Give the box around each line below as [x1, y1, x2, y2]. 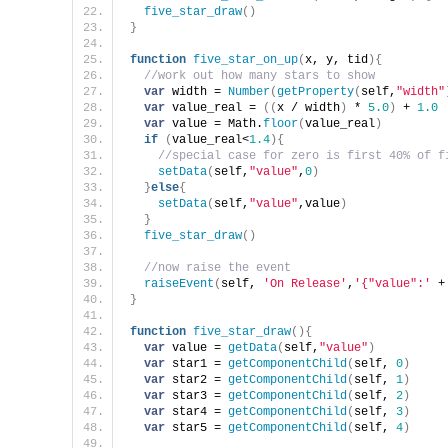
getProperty [277, 85, 354, 100]
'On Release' [263, 277, 347, 292]
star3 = [165, 389, 228, 404]
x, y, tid [305, 53, 368, 68]
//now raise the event [144, 261, 291, 276]
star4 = [165, 405, 228, 420]
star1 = [165, 357, 228, 372]
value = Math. [165, 117, 263, 132]
